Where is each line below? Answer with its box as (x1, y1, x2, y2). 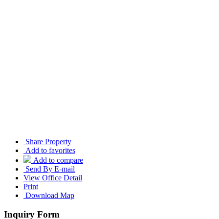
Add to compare (33, 156, 83, 165)
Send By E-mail (23, 165, 75, 174)
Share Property (23, 137, 71, 146)
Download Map (23, 191, 74, 200)
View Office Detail (23, 174, 82, 182)
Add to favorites (25, 146, 75, 155)
